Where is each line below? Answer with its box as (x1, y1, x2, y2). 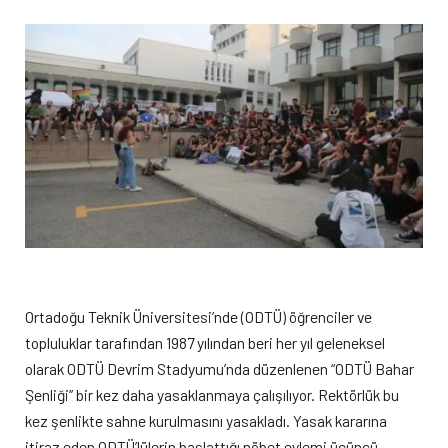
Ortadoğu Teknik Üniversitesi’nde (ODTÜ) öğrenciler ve (25, 307, 372, 327)
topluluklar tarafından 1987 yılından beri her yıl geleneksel (25, 333, 385, 353)
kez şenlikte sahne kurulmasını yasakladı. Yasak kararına (25, 411, 387, 431)
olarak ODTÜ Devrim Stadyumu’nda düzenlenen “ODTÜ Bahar (25, 359, 414, 379)
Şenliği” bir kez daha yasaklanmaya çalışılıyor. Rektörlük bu (25, 385, 399, 405)
